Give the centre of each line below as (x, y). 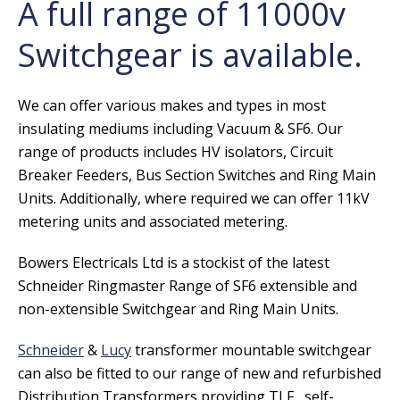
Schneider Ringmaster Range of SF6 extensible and (187, 285)
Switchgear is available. (190, 54)
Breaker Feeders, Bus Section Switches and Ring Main (197, 175)
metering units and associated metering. (153, 221)
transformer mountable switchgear (251, 350)
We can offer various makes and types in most (172, 105)
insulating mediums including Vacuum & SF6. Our (180, 128)
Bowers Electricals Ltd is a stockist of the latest (174, 262)
